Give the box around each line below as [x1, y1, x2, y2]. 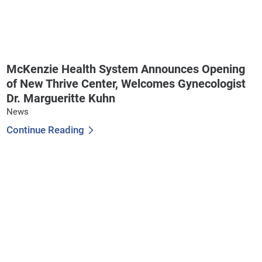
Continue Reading [6, 124, 85, 136]
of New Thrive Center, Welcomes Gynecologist [6, 77, 246, 91]
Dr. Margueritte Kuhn [6, 91, 116, 106]
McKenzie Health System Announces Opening [6, 62, 246, 77]
